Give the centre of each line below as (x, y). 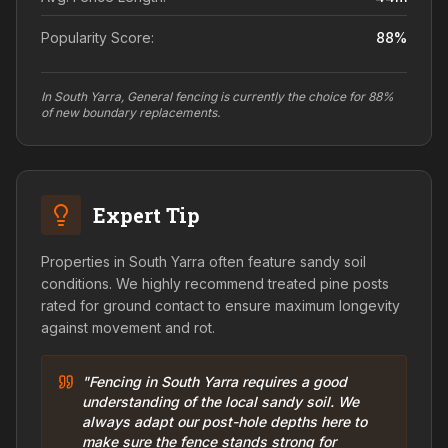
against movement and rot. (128, 327)
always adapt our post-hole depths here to (224, 421)
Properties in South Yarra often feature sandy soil (203, 261)
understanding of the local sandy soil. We (220, 401)
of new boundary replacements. (130, 112)
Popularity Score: (97, 37)
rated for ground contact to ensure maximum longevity (220, 305)
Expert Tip (146, 215)
